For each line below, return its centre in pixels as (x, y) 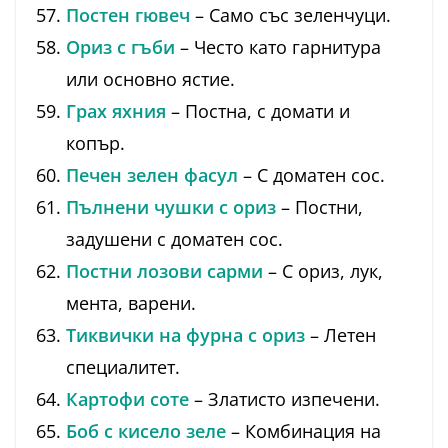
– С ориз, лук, (323, 271)
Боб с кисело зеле (146, 431)
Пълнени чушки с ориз (171, 207)
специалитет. (123, 367)
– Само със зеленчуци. (290, 15)
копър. (95, 143)
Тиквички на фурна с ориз (185, 335)
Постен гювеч (128, 15)
